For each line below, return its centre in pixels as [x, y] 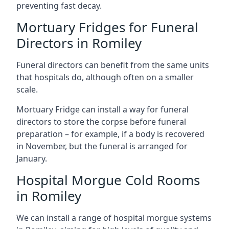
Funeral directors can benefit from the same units [113, 65]
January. [32, 158]
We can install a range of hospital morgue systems [114, 217]
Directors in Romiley [79, 43]
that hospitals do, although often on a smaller [105, 77]
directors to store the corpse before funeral [101, 121]
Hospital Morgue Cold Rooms [108, 180]
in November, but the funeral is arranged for [102, 146]
